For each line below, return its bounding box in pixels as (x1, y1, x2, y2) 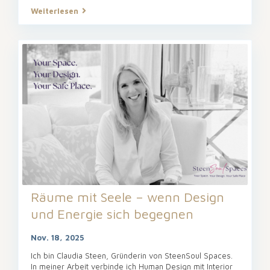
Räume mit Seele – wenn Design (31, 189, 224, 205)
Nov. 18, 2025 (31, 232, 84, 242)
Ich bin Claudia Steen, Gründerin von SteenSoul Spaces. (31, 250, 233, 260)
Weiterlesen (31, 6, 78, 16)
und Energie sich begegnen (31, 206, 193, 222)
